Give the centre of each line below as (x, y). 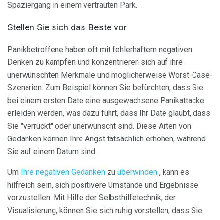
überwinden (137, 172)
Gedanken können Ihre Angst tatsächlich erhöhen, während (107, 138)
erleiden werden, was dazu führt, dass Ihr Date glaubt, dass (109, 113)
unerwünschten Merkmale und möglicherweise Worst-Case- (110, 75)
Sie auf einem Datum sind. (52, 151)
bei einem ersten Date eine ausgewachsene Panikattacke (106, 100)
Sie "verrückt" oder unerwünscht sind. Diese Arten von (99, 126)
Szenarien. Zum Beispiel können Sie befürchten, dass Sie (105, 87)
